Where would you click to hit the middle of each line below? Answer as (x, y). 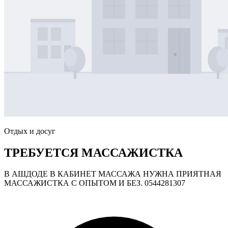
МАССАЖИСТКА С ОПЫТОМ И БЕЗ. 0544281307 (95, 183)
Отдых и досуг (30, 131)
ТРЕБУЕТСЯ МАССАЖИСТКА (93, 152)
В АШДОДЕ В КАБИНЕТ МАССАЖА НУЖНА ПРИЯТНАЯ (113, 174)
